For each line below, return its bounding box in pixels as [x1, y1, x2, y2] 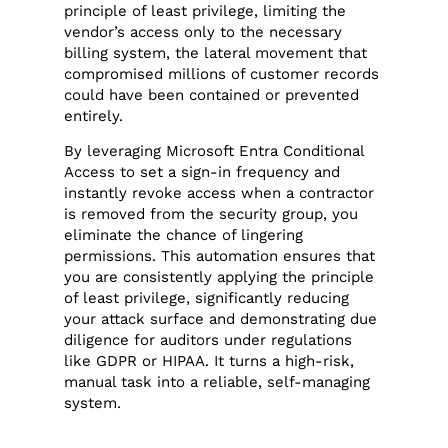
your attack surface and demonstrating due [64, 310, 378, 329]
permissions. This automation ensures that [64, 247, 376, 266]
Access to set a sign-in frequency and [64, 163, 341, 182]
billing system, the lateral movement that [64, 43, 368, 62]
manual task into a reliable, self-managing [64, 373, 371, 392]
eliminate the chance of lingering [64, 226, 304, 245]
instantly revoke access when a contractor [64, 184, 375, 203]
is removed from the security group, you [64, 205, 359, 224]
